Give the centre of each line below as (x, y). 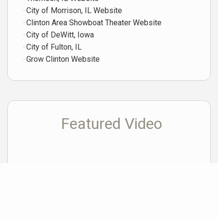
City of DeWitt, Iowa (60, 35)
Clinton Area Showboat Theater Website (94, 22)
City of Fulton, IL (54, 47)
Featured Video (111, 123)
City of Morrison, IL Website (74, 10)
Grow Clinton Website (63, 59)
